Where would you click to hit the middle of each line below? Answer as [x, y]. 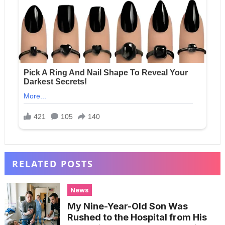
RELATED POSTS [52, 164]
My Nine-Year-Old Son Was [127, 206]
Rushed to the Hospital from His [137, 217]
